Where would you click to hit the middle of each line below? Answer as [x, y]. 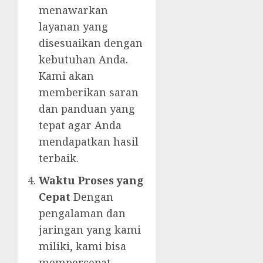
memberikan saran [89, 92]
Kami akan [66, 76]
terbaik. [59, 158]
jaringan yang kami [90, 230]
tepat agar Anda [80, 125]
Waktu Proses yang [91, 181]
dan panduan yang [87, 109]
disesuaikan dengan [91, 43]
